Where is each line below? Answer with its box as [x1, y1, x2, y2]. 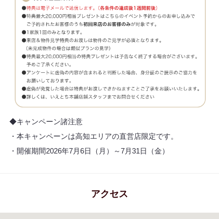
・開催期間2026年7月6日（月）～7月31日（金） [9, 146, 169, 155]
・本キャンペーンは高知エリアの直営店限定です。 [9, 131, 178, 140]
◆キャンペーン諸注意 [9, 117, 83, 126]
